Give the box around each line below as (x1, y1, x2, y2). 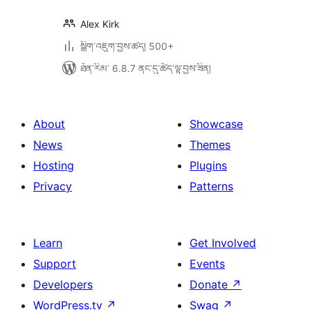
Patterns (190, 179, 233, 193)
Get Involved (190, 236, 256, 250)
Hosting (33, 158, 74, 172)
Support (33, 257, 76, 271)
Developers (33, 277, 93, 291)
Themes (190, 138, 230, 152)
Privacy (33, 179, 72, 193)
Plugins (190, 158, 227, 172)
